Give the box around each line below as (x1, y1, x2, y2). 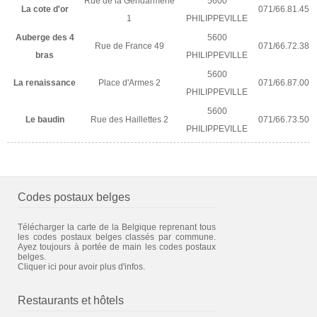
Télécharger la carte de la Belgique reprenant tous (18, 221, 216, 232)
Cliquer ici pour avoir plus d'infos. (18, 261, 145, 272)
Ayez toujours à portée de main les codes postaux (18, 241, 216, 252)
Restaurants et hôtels (18, 294, 124, 306)
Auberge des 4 (15, 32, 74, 42)
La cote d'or (21, 4, 69, 14)
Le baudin (25, 114, 64, 125)
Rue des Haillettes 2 (90, 114, 168, 125)
